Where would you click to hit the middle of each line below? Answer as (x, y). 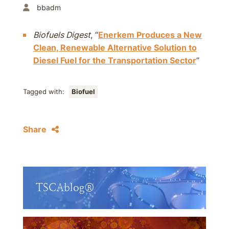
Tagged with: (45, 92)
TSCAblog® (65, 188)
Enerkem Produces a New (150, 35)
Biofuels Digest (62, 35)
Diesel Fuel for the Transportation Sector (115, 60)
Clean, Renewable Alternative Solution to (115, 48)
